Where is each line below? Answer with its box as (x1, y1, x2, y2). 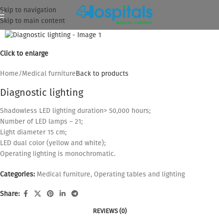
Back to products (76, 69, 129, 78)
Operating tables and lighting (94, 170, 185, 179)
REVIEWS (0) (92, 207, 127, 215)
